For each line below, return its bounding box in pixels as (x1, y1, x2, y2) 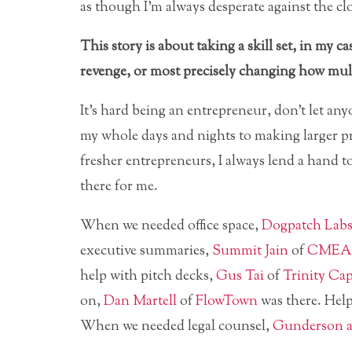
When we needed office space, (80, 215, 262, 236)
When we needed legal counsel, (80, 316, 273, 337)
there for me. (80, 176, 158, 197)
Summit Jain (212, 240, 288, 262)
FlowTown (196, 291, 258, 312)
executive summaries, (80, 240, 212, 262)
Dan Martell (104, 291, 177, 312)
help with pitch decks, (80, 266, 216, 287)
